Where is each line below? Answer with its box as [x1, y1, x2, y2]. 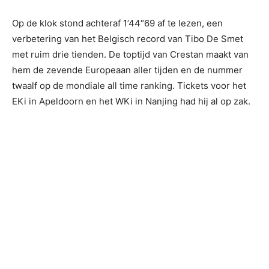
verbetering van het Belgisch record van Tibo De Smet [12, 33, 243, 45]
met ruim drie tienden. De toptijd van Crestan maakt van [12, 49, 249, 61]
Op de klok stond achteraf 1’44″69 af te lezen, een [12, 17, 223, 29]
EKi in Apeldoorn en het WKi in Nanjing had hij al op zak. [12, 95, 250, 107]
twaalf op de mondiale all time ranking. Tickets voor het [12, 80, 246, 92]
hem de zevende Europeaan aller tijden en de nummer [12, 64, 243, 76]
